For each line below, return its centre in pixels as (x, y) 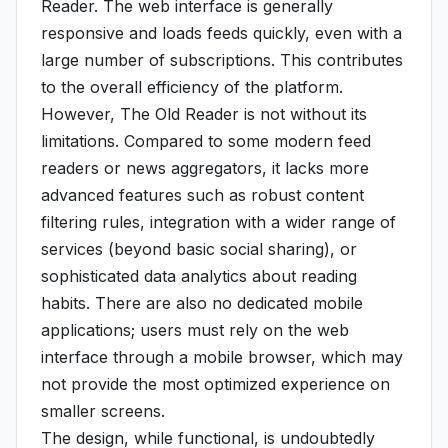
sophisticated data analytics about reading (199, 276)
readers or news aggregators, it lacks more (205, 168)
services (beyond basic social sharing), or (199, 249)
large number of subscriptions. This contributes (222, 60)
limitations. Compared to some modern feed (206, 141)
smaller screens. (103, 411)
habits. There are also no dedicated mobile (202, 303)
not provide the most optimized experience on (215, 384)
